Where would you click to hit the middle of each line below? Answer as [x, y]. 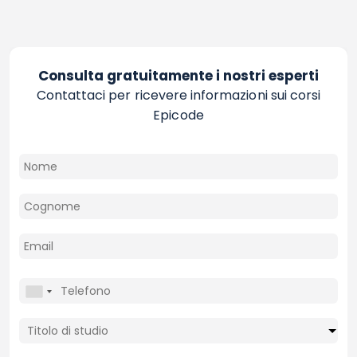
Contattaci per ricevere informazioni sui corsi [178, 95]
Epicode [178, 115]
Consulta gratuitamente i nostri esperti [178, 76]
